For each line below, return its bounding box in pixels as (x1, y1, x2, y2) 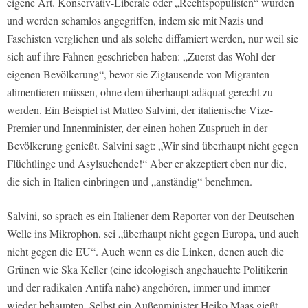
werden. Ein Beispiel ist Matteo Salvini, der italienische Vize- (7, 102, 273, 117)
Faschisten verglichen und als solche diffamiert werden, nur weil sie (7, 30, 298, 45)
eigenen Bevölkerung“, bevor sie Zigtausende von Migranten (7, 66, 269, 81)
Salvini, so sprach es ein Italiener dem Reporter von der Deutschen (7, 208, 294, 223)
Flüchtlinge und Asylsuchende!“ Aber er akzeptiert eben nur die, (7, 155, 287, 170)
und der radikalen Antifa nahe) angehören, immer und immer (7, 279, 270, 294)
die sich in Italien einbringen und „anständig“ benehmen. (7, 173, 252, 188)
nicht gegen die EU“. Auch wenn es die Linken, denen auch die (7, 243, 284, 258)
